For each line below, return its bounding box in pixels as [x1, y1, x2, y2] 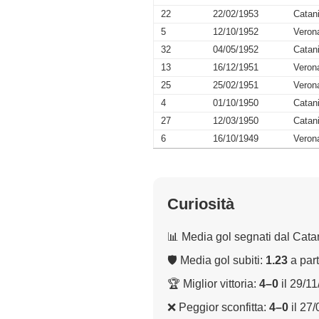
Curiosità [167, 194, 234, 213]
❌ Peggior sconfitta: [167, 300, 269, 313]
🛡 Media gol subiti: [167, 253, 266, 266]
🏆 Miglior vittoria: [167, 277, 259, 290]
